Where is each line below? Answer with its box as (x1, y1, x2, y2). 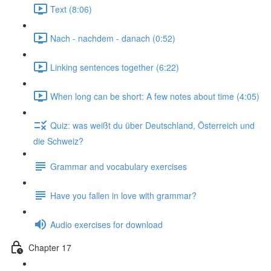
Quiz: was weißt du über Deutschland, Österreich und (50, 119, 255, 131)
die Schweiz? (33, 135, 83, 147)
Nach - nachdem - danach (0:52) (50, 31, 175, 44)
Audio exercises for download (50, 218, 163, 230)
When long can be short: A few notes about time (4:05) (50, 90, 260, 102)
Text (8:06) (50, 2, 92, 15)
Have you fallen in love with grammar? (50, 189, 197, 201)
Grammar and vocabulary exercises (50, 160, 187, 172)
